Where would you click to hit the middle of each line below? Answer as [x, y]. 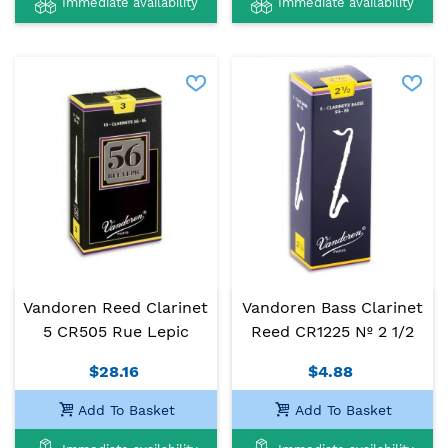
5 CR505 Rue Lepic [115, 332]
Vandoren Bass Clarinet [332, 308]
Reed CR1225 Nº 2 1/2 [332, 332]
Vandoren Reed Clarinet [116, 308]
